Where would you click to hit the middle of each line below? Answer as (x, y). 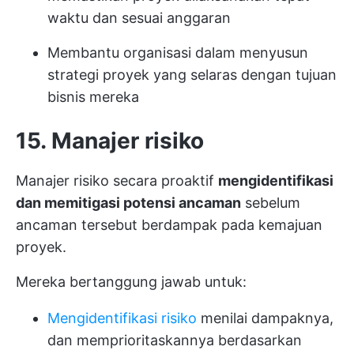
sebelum (271, 203)
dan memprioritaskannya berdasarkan (175, 340)
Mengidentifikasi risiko (122, 318)
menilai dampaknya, (265, 318)
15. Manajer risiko (110, 141)
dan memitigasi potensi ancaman (128, 203)
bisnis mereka (93, 97)
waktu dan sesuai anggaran (139, 18)
